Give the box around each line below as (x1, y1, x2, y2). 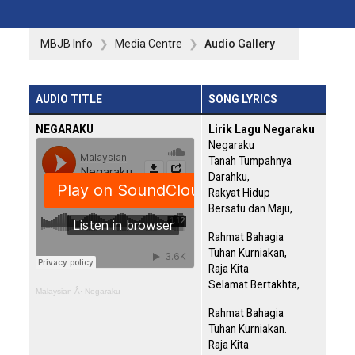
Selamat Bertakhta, (208, 278, 300, 292)
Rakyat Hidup (208, 186, 270, 200)
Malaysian (36, 287, 72, 296)
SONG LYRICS (208, 93, 277, 106)
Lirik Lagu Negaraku (208, 123, 315, 136)
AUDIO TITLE (36, 93, 102, 106)
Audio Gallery (204, 37, 275, 51)
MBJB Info (40, 37, 93, 51)
